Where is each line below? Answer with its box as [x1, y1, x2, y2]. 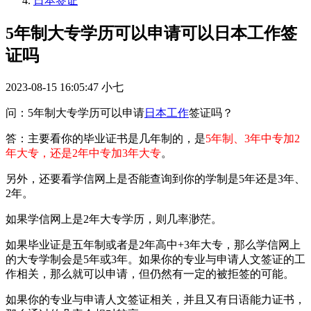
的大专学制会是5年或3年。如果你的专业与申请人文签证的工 [6, 253, 305, 265]
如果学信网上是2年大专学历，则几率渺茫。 [6, 212, 222, 225]
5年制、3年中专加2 [205, 132, 300, 144]
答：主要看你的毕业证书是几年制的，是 [6, 132, 205, 144]
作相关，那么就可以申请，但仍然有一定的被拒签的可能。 [6, 267, 294, 280]
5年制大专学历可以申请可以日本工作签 [6, 24, 297, 42]
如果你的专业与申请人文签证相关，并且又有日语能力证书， [6, 293, 305, 305]
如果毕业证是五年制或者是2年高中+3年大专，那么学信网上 [6, 238, 301, 251]
